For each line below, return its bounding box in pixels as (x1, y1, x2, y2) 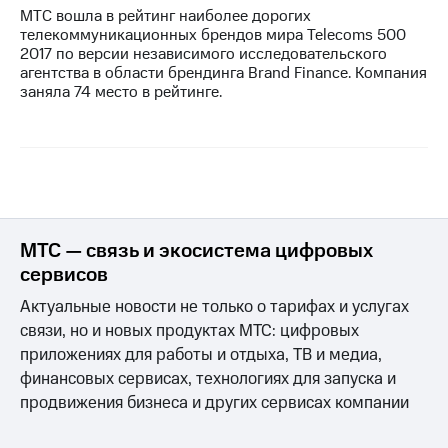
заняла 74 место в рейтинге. (20, 80, 222, 103)
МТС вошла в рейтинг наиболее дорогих (20, 4, 311, 27)
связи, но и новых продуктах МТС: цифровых (20, 318, 359, 343)
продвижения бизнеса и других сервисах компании (20, 390, 409, 415)
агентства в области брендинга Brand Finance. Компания (20, 61, 427, 84)
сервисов (20, 260, 108, 289)
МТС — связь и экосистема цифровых (20, 236, 373, 265)
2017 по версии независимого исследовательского (20, 42, 387, 65)
